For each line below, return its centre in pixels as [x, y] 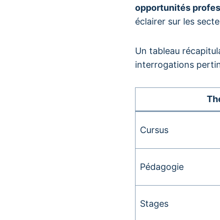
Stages [154, 204]
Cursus [154, 130]
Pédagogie [162, 167]
